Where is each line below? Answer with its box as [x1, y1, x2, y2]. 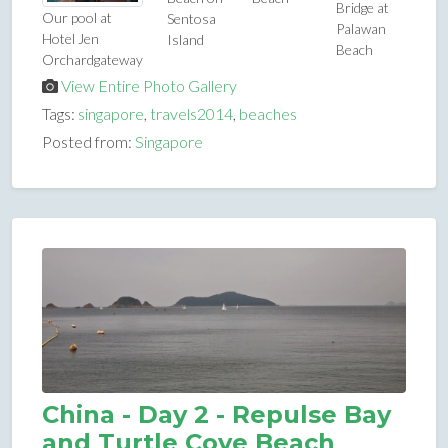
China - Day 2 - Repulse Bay [42, 400, 391, 430]
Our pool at [42, 8, 112, 26]
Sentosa [167, 10, 216, 28]
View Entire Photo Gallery [61, 75, 237, 95]
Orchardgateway [42, 50, 143, 68]
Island [167, 31, 204, 49]
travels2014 [150, 103, 233, 123]
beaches [239, 103, 297, 123]
